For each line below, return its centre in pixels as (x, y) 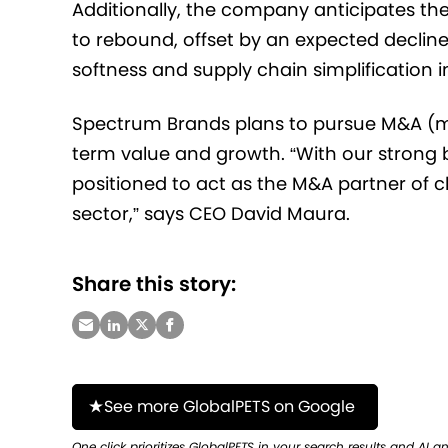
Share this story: (154, 284)
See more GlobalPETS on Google (229, 407)
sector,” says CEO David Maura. (211, 214)
